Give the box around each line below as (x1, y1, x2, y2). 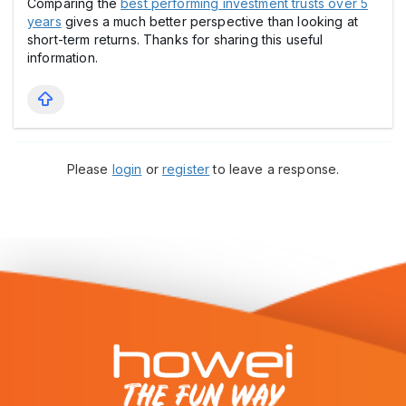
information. (27, 49, 98, 65)
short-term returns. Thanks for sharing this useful (27, 31, 324, 47)
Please (66, 160, 112, 177)
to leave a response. (209, 160, 340, 177)
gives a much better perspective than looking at (61, 13, 358, 29)
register (162, 160, 210, 177)
